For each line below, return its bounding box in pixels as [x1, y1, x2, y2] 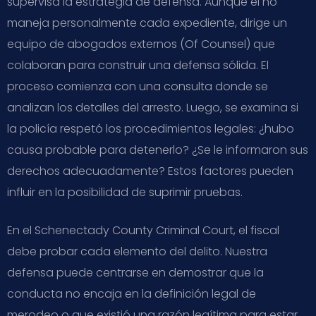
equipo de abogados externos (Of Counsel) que [7, 35, 275, 52]
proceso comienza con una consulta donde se [7, 78, 268, 95]
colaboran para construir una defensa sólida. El [7, 56, 269, 73]
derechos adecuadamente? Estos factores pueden [7, 162, 293, 179]
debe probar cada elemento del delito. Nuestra [7, 243, 267, 260]
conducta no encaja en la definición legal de [7, 285, 256, 302]
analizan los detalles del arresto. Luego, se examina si [7, 99, 298, 116]
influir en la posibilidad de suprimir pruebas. [7, 183, 243, 200]
